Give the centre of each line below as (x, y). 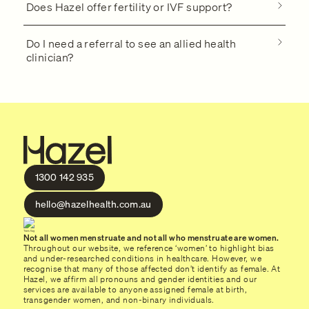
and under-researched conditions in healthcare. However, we (142, 258)
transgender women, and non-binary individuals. (119, 299)
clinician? (50, 57)
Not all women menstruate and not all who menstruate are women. (154, 237)
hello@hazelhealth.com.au (93, 204)
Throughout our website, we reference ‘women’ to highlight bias (149, 248)
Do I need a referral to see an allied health (131, 43)
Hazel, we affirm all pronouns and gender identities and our (140, 279)
